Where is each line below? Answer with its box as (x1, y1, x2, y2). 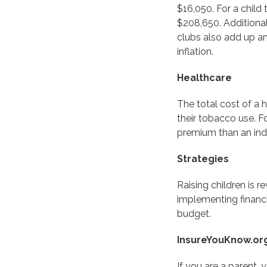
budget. (177, 208, 211, 219)
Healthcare (177, 72, 232, 83)
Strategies (177, 153, 229, 164)
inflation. (177, 46, 213, 57)
